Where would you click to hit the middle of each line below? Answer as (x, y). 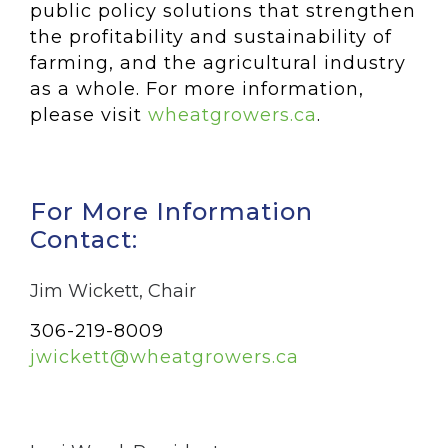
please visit (89, 115)
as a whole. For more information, (197, 89)
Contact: (84, 239)
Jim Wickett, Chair (113, 291)
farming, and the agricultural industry (218, 63)
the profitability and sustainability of (211, 37)
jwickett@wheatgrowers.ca (164, 357)
